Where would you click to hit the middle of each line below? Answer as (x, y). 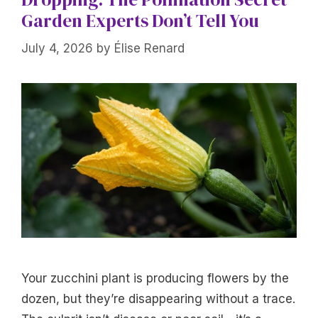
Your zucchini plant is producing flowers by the (155, 279)
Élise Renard (149, 48)
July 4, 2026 (57, 48)
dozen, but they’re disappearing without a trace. (158, 299)
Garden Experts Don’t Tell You (140, 21)
